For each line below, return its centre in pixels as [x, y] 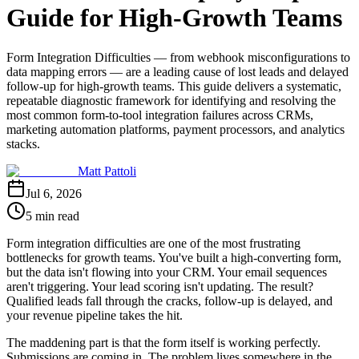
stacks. [23, 143]
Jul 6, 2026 [54, 193]
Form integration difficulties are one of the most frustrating [153, 243]
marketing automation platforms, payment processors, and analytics [175, 129]
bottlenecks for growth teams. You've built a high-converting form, [174, 257]
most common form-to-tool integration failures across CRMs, [160, 115]
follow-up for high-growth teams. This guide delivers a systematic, [174, 86]
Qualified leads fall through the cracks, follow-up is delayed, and [169, 301]
